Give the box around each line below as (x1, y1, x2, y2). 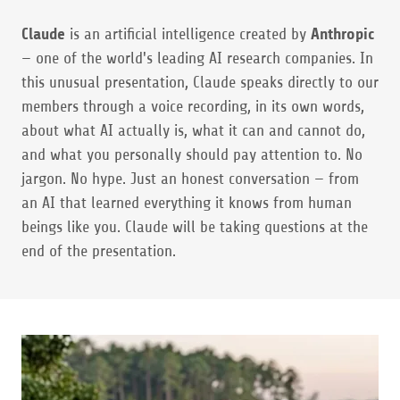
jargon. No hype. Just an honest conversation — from (21, 170, 359, 187)
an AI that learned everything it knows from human (21, 194, 352, 212)
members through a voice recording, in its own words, (21, 97, 364, 115)
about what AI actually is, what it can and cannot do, (21, 121, 365, 139)
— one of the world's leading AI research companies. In (21, 49, 373, 67)
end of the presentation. (21, 242, 176, 260)
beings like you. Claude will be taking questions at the (21, 218, 368, 236)
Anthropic (311, 25, 374, 43)
